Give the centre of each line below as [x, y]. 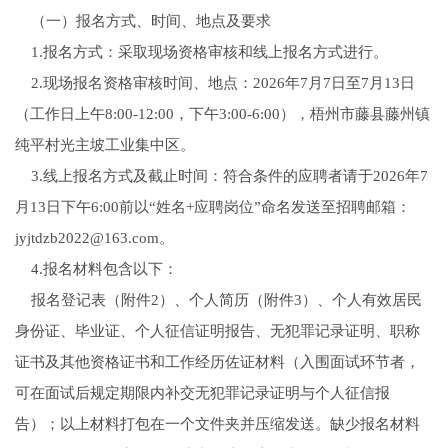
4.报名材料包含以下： [96, 269]
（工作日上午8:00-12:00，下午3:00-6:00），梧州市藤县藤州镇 [222, 114]
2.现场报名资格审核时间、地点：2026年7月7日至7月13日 [214, 83]
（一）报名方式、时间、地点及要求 [142, 21]
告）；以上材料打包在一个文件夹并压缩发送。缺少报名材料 [217, 424]
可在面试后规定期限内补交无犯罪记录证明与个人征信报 [202, 393]
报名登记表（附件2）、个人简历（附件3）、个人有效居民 [218, 300]
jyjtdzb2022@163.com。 [94, 238]
